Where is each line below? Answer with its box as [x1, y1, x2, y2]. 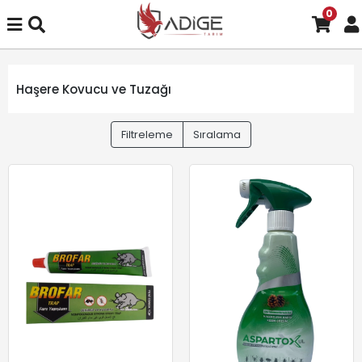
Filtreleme [121, 127, 173, 142]
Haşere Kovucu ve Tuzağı [16, 80, 171, 98]
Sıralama [193, 127, 241, 142]
